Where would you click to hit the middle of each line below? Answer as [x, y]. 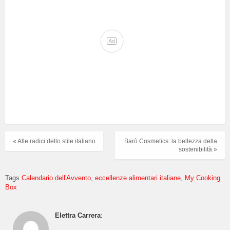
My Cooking [203, 178]
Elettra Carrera [78, 216]
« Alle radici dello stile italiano [54, 141]
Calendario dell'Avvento [56, 178]
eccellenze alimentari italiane [138, 178]
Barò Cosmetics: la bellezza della [171, 141]
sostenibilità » [198, 149]
